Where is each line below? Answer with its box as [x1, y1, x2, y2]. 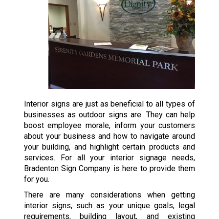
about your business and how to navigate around [23, 131, 196, 141]
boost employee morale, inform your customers [23, 121, 196, 131]
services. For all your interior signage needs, [23, 153, 196, 163]
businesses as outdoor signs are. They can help [23, 110, 196, 120]
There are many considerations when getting [23, 190, 196, 200]
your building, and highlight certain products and [23, 142, 196, 152]
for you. [23, 175, 49, 184]
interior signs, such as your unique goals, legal [23, 201, 196, 211]
